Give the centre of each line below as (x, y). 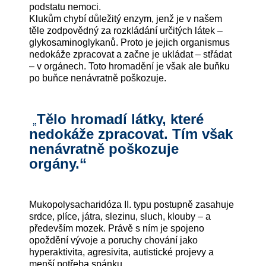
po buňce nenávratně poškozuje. (98, 78)
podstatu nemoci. (65, 7)
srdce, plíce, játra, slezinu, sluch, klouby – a (120, 217)
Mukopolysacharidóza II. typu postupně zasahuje (132, 205)
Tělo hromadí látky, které (121, 119)
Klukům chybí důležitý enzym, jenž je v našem (126, 19)
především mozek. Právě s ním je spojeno (117, 229)
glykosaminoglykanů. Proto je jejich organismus (130, 43)
